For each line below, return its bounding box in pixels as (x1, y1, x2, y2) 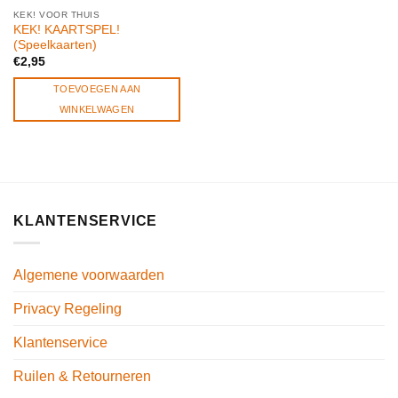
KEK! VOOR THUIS (12, 9, 100, 20)
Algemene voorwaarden (13, 267, 164, 283)
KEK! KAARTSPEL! (12, 23, 120, 37)
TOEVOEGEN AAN (52, 83, 141, 94)
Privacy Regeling (13, 300, 122, 316)
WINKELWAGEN (59, 103, 135, 115)
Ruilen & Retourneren (13, 368, 151, 384)
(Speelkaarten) (12, 38, 97, 52)
